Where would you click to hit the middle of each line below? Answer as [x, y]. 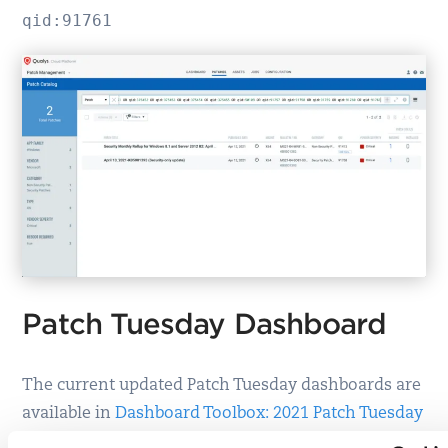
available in [69, 413]
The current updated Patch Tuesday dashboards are [222, 385]
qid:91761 [67, 21]
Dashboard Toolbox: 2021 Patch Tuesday [269, 413]
